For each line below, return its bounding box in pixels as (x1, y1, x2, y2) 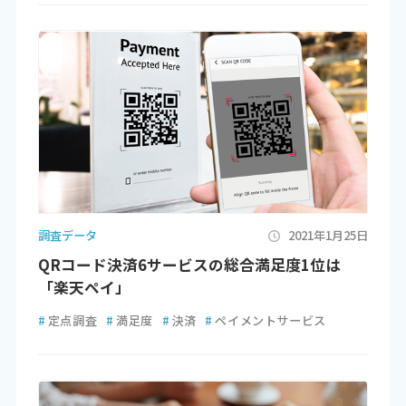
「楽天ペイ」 (37, 275, 130, 298)
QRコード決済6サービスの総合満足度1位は (37, 253, 341, 275)
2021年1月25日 (288, 227, 369, 245)
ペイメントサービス (215, 312, 326, 330)
